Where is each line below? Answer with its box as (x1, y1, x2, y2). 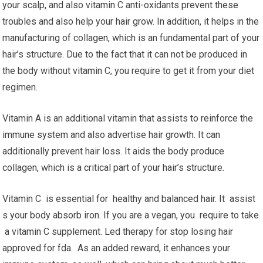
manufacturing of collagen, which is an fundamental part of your (2, 32, 260, 43)
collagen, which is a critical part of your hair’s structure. (2, 162, 225, 173)
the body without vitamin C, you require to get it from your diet (2, 65, 255, 76)
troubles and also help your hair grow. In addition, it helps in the (2, 16, 259, 27)
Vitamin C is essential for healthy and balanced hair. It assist (2, 193, 256, 204)
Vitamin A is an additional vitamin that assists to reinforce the (2, 113, 254, 124)
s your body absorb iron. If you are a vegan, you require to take (2, 210, 259, 221)
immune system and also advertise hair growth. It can (2, 129, 221, 140)
